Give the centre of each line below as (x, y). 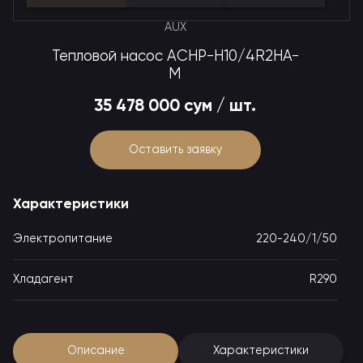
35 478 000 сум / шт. (175, 107)
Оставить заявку (175, 149)
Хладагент (43, 280)
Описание (96, 350)
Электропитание (63, 239)
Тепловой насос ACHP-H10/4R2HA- (175, 57)
